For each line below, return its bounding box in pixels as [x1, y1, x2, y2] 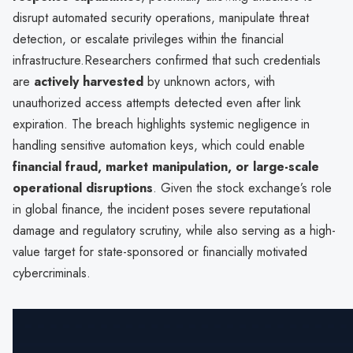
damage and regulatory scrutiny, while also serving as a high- [13, 221, 336, 240]
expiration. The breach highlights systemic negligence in [13, 114, 310, 133]
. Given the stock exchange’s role [153, 178, 332, 197]
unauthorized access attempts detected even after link [13, 93, 301, 112]
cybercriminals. [13, 263, 91, 282]
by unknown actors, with [143, 72, 275, 91]
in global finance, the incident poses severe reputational [13, 199, 310, 218]
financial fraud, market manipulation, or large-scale [13, 157, 319, 176]
